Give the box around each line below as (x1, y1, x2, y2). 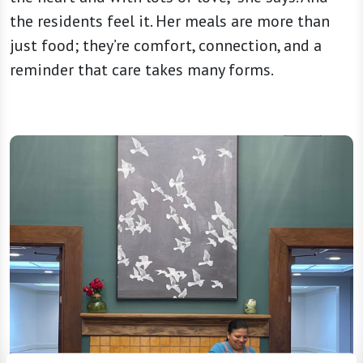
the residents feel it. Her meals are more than (10, 10, 330, 32)
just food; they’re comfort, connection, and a (10, 34, 322, 56)
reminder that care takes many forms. (10, 58, 274, 80)
